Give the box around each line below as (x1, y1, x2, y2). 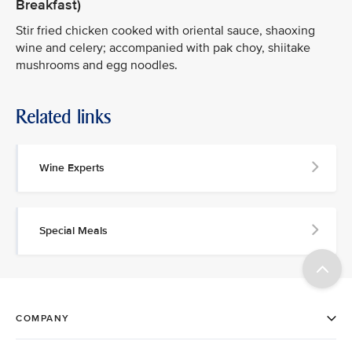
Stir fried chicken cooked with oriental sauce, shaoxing (16, 23, 315, 38)
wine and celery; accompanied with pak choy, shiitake (16, 40, 310, 56)
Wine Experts (39, 161, 104, 174)
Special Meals (39, 224, 108, 237)
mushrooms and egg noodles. (16, 57, 178, 73)
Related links (16, 105, 112, 128)
